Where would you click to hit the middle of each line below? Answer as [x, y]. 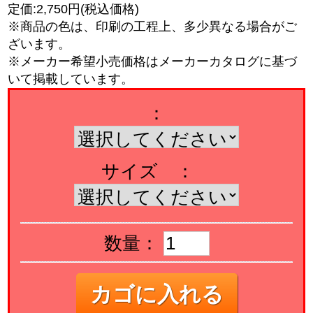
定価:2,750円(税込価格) [74, 9]
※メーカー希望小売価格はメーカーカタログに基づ [153, 61]
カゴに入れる [156, 294]
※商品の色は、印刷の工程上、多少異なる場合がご [153, 26]
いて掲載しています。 [71, 79]
